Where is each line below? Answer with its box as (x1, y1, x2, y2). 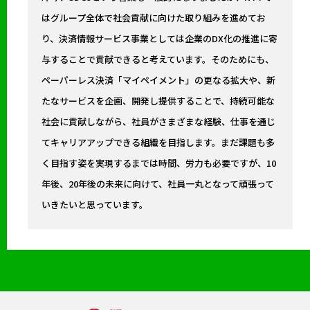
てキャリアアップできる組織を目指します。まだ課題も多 (42, 136, 275, 149)
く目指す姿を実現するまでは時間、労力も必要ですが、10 (42, 156, 276, 170)
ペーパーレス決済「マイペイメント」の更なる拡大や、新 (42, 73, 275, 87)
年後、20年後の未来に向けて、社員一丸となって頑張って (42, 177, 274, 191)
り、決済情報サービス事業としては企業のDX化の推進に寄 (42, 32, 277, 46)
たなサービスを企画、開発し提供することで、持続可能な (42, 94, 275, 108)
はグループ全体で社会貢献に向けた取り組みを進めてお (42, 11, 266, 25)
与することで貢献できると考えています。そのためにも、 (42, 53, 274, 66)
